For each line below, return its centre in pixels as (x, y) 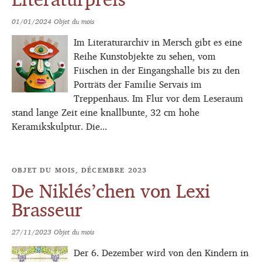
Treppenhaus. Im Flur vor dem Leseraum (158, 99)
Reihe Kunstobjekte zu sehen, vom (145, 56)
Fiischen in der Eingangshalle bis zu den (157, 70)
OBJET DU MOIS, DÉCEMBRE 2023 (80, 170)
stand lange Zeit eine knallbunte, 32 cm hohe (106, 113)
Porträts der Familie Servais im (138, 85)
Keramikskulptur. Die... (59, 127)
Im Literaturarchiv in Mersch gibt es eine (158, 42)
